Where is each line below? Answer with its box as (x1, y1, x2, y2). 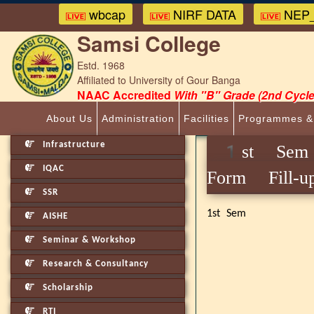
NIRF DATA (170, 5, 236, 23)
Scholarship (40, 283, 93, 292)
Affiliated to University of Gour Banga (77, 73, 240, 87)
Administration (102, 113, 175, 124)
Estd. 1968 (77, 58, 125, 72)
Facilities (184, 113, 229, 124)
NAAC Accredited (77, 87, 174, 103)
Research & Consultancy (40, 259, 149, 268)
